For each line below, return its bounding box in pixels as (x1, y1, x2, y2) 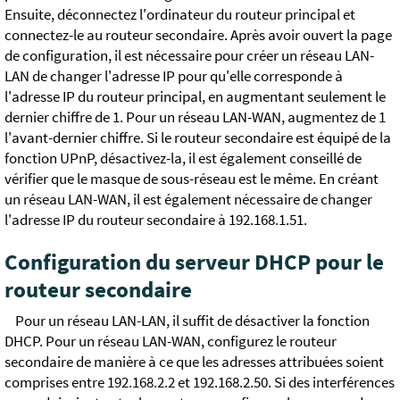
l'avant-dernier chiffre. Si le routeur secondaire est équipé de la (4, 128, 391, 147)
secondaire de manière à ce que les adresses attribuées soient (4, 352, 384, 371)
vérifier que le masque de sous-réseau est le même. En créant (4, 169, 379, 188)
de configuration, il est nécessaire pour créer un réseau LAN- (4, 46, 374, 65)
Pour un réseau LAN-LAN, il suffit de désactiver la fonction (15, 311, 370, 330)
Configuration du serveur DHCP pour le (4, 247, 384, 276)
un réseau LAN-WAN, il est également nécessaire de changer (4, 189, 372, 209)
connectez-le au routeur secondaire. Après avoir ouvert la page (4, 25, 392, 45)
